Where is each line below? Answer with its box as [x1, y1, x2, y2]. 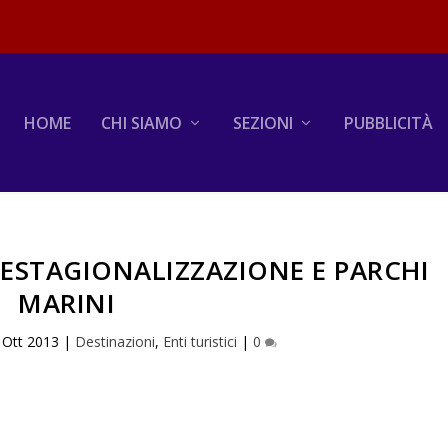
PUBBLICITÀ [343, 111, 433, 134]
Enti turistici [162, 331, 237, 351]
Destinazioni [74, 331, 155, 351]
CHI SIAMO [100, 111, 182, 134]
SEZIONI [232, 111, 293, 134]
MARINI [18, 284, 116, 321]
